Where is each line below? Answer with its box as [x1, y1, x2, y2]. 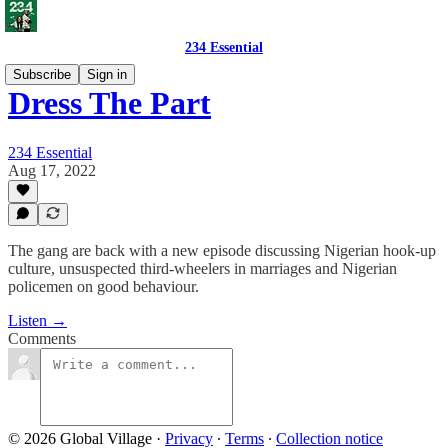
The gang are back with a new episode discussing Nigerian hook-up [8, 242, 436, 259]
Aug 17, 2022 [8, 161, 96, 179]
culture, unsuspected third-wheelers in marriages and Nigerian [8, 260, 397, 277]
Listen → [8, 312, 67, 329]
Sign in [87, 67, 127, 82]
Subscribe [13, 67, 71, 82]
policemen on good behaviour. [8, 278, 199, 295]
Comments [8, 330, 76, 347]
